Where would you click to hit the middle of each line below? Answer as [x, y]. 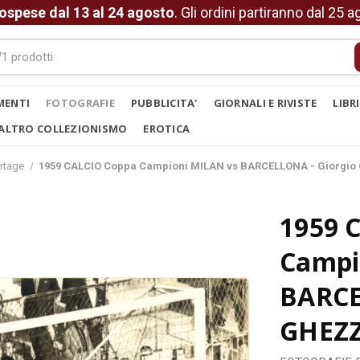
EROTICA [167, 129]
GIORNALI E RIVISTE [265, 103]
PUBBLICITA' [164, 103]
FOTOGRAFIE [80, 103]
